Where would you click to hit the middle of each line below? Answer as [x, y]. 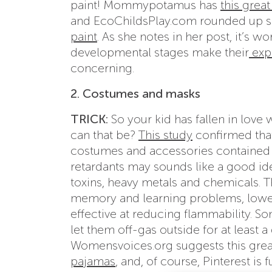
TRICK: [91, 119]
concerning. [102, 68]
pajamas [93, 261]
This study [165, 134]
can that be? [104, 134]
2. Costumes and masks [135, 93]
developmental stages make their [160, 52]
